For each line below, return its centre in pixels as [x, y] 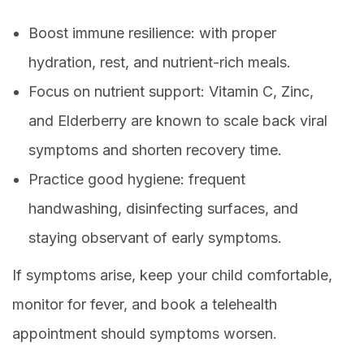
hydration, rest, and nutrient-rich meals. [160, 63]
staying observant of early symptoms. [155, 238]
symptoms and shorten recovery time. [155, 150]
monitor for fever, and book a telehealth [145, 305]
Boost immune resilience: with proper [152, 33]
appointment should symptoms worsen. [145, 334]
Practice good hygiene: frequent [137, 180]
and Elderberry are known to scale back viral [178, 121]
